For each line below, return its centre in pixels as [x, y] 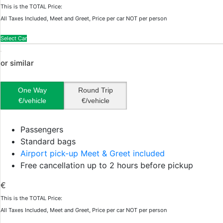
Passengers [42, 129]
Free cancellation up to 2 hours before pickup [107, 165]
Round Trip [95, 90]
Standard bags [48, 141]
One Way [32, 90]
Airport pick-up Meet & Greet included [93, 153]
